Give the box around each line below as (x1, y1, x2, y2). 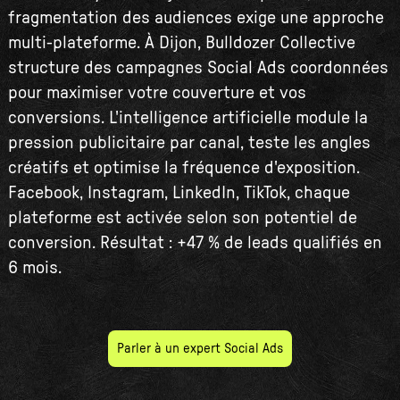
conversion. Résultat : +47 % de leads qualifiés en (7, 234, 382, 253)
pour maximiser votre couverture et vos (7, 84, 306, 103)
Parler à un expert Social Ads (117, 342, 283, 355)
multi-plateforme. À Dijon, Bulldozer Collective (7, 34, 355, 53)
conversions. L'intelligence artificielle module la (7, 109, 368, 128)
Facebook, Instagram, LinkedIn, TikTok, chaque (7, 184, 350, 203)
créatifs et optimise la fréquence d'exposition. (7, 159, 360, 178)
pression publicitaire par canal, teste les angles (7, 134, 371, 153)
